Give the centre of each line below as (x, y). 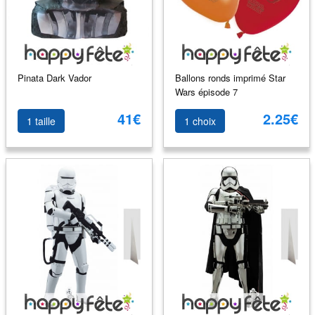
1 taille (41, 121)
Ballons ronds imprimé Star (230, 77)
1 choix (200, 121)
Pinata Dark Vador (54, 77)
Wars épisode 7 (206, 91)
